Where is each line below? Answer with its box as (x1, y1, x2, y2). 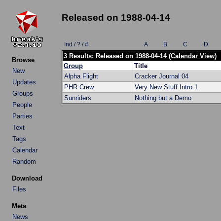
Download (12, 175, 42, 182)
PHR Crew (64, 83, 94, 91)
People (12, 101, 32, 109)
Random (12, 158, 36, 165)
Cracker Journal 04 (135, 73, 188, 80)
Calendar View (171, 52, 215, 60)
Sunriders (64, 94, 91, 102)
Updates (12, 78, 36, 86)
